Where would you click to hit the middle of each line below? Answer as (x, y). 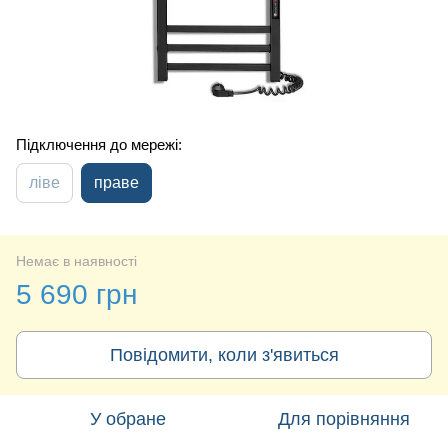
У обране (128, 418)
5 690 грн (76, 294)
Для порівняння (344, 418)
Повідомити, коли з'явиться (224, 354)
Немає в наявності (76, 260)
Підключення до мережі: (99, 144)
